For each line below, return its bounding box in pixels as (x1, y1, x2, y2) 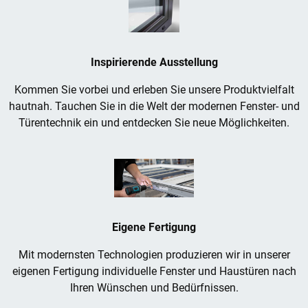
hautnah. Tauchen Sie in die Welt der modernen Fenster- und (8, 100, 300, 113)
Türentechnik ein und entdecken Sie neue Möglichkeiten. (19, 116, 289, 130)
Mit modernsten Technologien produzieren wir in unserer (18, 248, 290, 262)
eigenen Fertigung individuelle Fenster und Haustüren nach (12, 265, 296, 278)
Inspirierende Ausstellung (90, 56, 218, 69)
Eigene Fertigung (112, 221, 196, 234)
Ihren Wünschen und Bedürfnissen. (69, 281, 239, 295)
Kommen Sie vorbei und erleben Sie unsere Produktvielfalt (14, 83, 294, 97)
